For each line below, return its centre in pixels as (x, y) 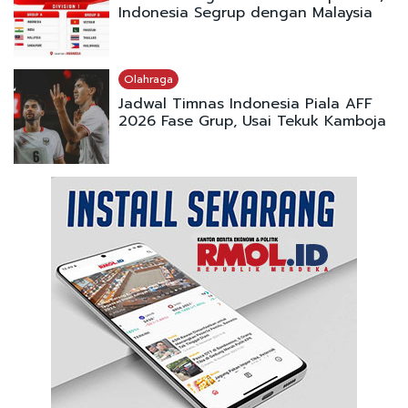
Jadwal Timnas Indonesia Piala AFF (245, 103)
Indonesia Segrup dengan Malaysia (245, 13)
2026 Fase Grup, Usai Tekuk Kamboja (252, 121)
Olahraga (148, 79)
